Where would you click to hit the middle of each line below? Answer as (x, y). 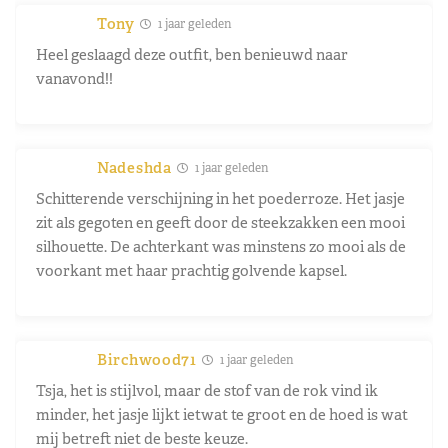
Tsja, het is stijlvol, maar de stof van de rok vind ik (207, 390)
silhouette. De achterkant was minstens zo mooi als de (221, 246)
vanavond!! (74, 78)
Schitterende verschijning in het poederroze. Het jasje (220, 198)
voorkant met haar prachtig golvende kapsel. (191, 270)
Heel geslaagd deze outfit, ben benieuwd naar (192, 54)
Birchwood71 (147, 359)
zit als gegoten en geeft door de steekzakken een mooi (220, 222)
